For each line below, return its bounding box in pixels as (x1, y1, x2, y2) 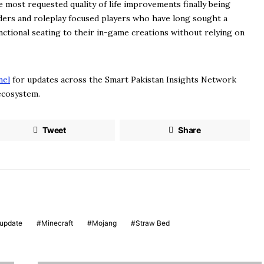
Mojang (92, 219, 117, 227)
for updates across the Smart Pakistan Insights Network (10, 74, 236, 85)
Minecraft (41, 219, 73, 227)
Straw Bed (136, 219, 170, 227)
